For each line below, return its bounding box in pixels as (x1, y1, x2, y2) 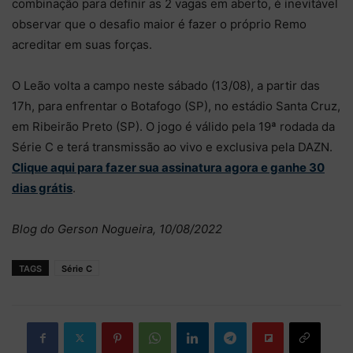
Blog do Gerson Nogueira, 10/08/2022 (12, 221, 222, 236)
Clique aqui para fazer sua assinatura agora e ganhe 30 (12, 159, 325, 175)
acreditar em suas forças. (12, 36, 152, 52)
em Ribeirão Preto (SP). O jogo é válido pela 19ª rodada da (12, 118, 335, 134)
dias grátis (12, 180, 72, 195)
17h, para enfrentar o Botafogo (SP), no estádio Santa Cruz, (12, 98, 340, 113)
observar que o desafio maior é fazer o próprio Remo (12, 16, 307, 32)
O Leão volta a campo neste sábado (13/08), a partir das (12, 77, 320, 93)
